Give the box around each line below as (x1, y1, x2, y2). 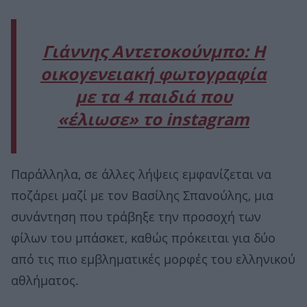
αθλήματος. (11, 274, 79, 288)
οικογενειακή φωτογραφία (40, 65, 267, 85)
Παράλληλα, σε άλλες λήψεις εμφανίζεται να (11, 168, 271, 182)
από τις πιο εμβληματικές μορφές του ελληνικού (11, 253, 295, 267)
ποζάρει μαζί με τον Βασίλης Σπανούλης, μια (11, 189, 273, 204)
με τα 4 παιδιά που (75, 88, 232, 108)
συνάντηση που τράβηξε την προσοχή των (11, 210, 261, 225)
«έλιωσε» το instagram (58, 110, 249, 130)
